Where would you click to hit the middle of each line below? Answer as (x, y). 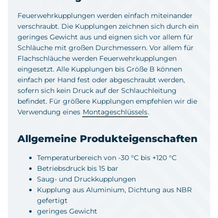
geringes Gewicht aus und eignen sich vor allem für (105, 37)
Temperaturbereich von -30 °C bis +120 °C (107, 157)
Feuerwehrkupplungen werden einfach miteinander (105, 15)
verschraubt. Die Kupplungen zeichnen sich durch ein (108, 26)
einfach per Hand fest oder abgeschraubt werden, (101, 80)
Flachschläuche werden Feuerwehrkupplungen (97, 58)
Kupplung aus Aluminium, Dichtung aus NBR (114, 190)
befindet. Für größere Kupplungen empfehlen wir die (107, 101)
